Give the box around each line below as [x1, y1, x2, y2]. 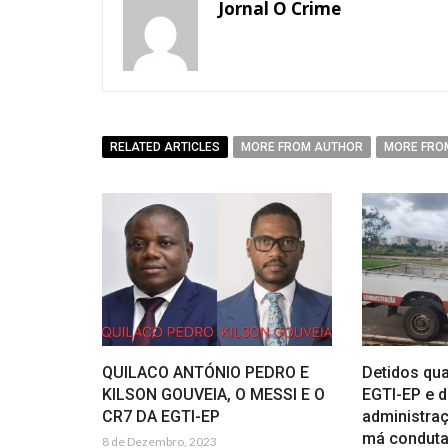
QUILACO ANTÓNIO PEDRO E [102, 363, 309, 383]
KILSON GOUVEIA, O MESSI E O [102, 385, 325, 405]
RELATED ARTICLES [110, 140, 220, 154]
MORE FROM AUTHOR [241, 140, 363, 154]
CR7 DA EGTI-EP [102, 407, 220, 427]
